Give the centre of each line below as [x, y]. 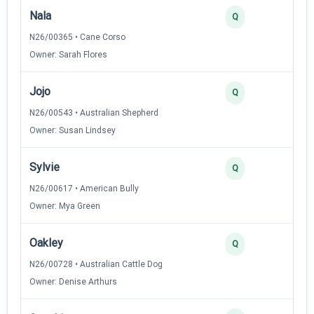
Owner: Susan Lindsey [73, 130]
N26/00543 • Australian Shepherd [94, 112]
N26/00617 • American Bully [84, 188]
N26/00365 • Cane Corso [77, 37]
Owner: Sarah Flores [68, 54]
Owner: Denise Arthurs [73, 281]
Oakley [46, 243]
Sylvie [45, 167]
